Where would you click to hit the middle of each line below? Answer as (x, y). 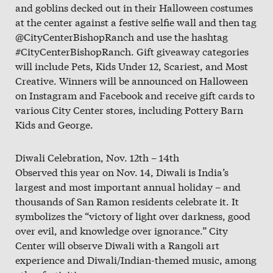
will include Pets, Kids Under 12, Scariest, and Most (132, 66)
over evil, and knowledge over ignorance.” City (122, 230)
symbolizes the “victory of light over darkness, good (133, 216)
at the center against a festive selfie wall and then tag (136, 22)
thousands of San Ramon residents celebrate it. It (127, 201)
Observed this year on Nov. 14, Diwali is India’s (122, 172)
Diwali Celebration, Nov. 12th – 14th (97, 157)
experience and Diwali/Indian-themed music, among (136, 260)
